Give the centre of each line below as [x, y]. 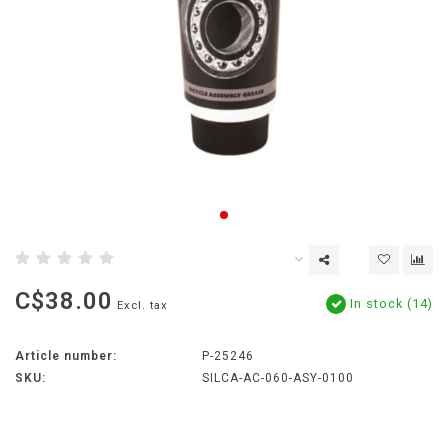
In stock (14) [389, 304]
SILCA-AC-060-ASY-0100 [277, 378]
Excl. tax [142, 306]
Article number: [66, 356]
